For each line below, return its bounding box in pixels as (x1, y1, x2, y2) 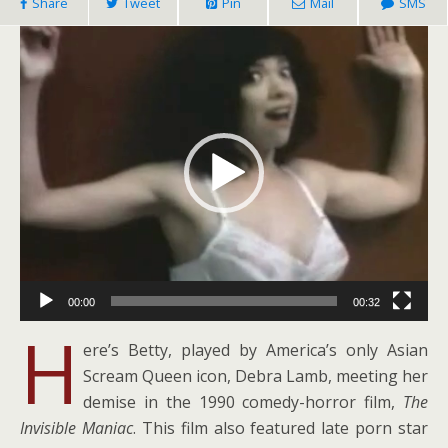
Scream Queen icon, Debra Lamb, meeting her (83, 364, 428, 387)
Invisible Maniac (20, 416, 133, 439)
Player (223, 53, 270, 75)
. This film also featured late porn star (132, 416, 428, 439)
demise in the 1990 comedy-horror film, (83, 390, 403, 413)
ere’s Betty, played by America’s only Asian (83, 338, 428, 361)
